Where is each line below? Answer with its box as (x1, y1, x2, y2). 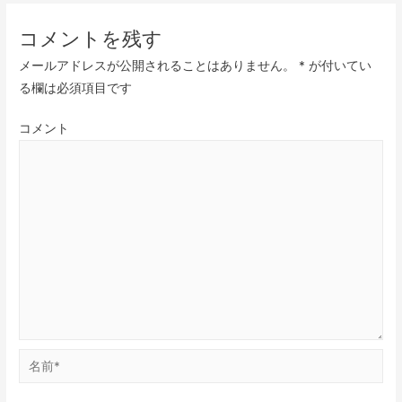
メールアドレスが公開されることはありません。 (19, 57, 296, 73)
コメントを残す (19, 26, 163, 50)
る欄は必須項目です (19, 80, 133, 95)
